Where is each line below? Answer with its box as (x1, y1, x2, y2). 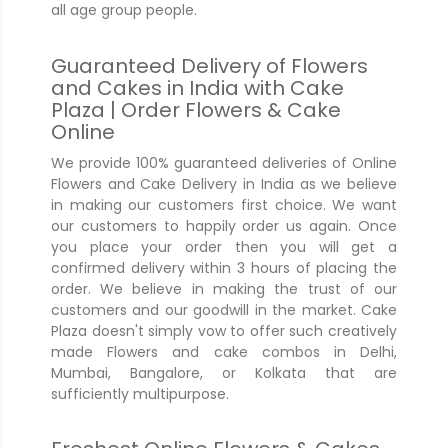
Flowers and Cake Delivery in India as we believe (50, 173, 398, 194)
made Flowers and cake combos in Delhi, (50, 341, 398, 362)
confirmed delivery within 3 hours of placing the (50, 257, 398, 278)
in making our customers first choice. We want (50, 194, 398, 215)
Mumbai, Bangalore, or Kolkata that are (50, 362, 398, 383)
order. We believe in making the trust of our (50, 278, 398, 299)
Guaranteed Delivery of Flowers (50, 51, 368, 80)
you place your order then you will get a (50, 236, 398, 257)
